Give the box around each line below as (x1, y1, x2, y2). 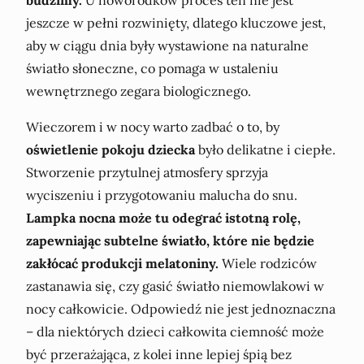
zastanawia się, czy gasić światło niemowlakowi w (26, 278, 324, 295)
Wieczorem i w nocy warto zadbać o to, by (26, 119, 279, 136)
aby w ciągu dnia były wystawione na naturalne (26, 37, 309, 54)
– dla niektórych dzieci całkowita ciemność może (26, 323, 324, 340)
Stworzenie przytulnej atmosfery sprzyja (26, 164, 268, 181)
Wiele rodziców (219, 255, 317, 272)
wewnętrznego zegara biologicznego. (26, 83, 251, 100)
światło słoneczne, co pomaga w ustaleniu (26, 60, 279, 77)
